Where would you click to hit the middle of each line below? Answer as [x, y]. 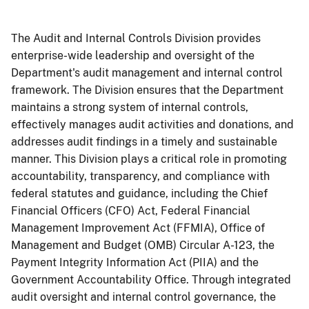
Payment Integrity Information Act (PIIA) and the [135, 262]
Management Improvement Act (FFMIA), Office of [138, 228]
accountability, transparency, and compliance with [140, 176]
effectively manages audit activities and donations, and [152, 124]
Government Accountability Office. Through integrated [151, 279]
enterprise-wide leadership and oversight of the [133, 55]
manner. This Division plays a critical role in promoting [149, 159]
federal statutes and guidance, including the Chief [139, 193]
